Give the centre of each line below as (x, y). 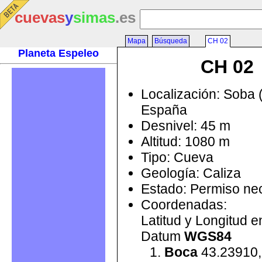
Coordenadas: (184, 204)
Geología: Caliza (191, 173)
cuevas (40, 18)
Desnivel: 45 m (186, 125)
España (164, 110)
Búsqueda (171, 41)
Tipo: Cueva (177, 157)
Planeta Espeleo (58, 53)
